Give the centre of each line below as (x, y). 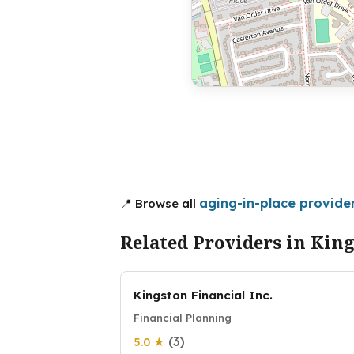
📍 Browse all (160, 203)
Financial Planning (183, 317)
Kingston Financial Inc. (203, 295)
